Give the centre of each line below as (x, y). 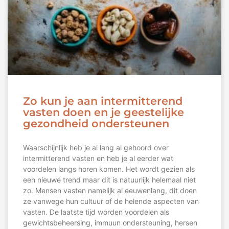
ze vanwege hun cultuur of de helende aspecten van (111, 201)
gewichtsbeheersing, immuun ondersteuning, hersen (110, 223)
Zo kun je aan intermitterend (103, 101)
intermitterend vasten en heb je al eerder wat (98, 158)
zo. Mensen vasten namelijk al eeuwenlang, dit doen (110, 191)
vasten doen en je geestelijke (104, 112)
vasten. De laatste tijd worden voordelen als (96, 212)
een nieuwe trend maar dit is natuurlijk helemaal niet (109, 180)
